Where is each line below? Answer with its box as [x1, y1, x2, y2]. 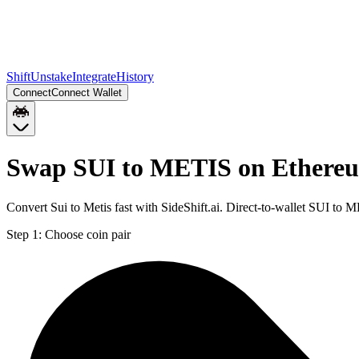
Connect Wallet [51, 87, 122, 99]
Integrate [72, 70, 116, 83]
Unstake [30, 70, 72, 83]
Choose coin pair [45, 227, 131, 241]
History [116, 70, 154, 83]
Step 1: [6, 227, 42, 241]
